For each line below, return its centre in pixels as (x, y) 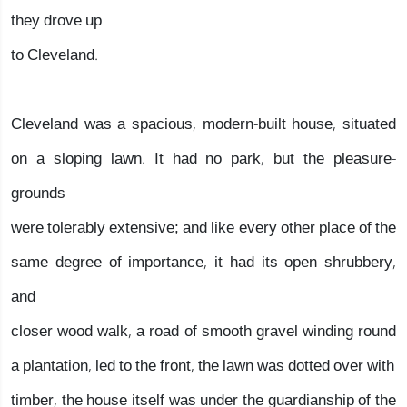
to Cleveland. (55, 55)
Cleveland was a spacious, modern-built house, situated (203, 124)
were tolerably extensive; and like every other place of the (203, 228)
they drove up (56, 20)
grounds (38, 193)
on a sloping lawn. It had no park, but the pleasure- (203, 159)
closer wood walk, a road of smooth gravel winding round (203, 331)
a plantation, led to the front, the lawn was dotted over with (203, 366)
